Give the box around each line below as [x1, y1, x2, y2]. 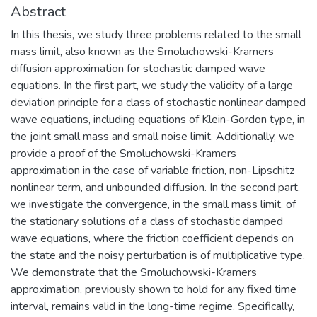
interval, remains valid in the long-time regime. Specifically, [11, 298, 294, 314]
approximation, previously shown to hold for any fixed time [11, 281, 296, 297]
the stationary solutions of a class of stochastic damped [11, 213, 283, 229]
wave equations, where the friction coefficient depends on [11, 230, 294, 246]
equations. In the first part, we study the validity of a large [11, 77, 293, 93]
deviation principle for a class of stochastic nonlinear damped [11, 94, 306, 110]
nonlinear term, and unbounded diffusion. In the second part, [11, 179, 300, 195]
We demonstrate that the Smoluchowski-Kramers [11, 264, 257, 280]
